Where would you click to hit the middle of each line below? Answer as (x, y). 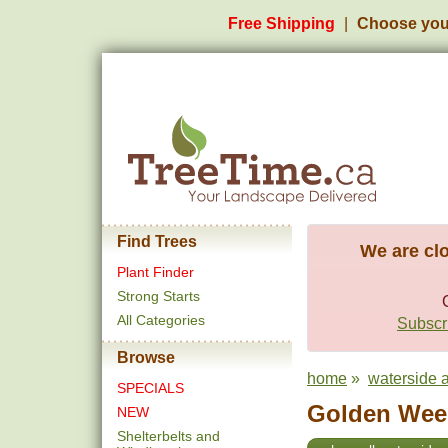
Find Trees (157, 241)
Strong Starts (158, 296)
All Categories (161, 320)
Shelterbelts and (168, 436)
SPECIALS (150, 388)
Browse (146, 357)
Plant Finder (155, 272)
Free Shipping (281, 23)
